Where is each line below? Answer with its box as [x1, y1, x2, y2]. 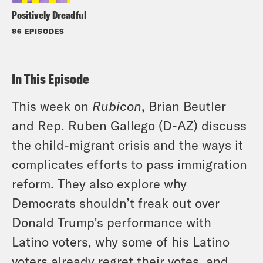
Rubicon [92, 97, 141, 113]
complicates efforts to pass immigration [12, 156, 247, 171]
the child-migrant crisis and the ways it [12, 136, 243, 152]
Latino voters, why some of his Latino [12, 233, 230, 249]
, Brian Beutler [141, 97, 226, 113]
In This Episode [12, 69, 89, 87]
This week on [12, 97, 92, 113]
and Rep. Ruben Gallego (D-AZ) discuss [12, 117, 247, 133]
